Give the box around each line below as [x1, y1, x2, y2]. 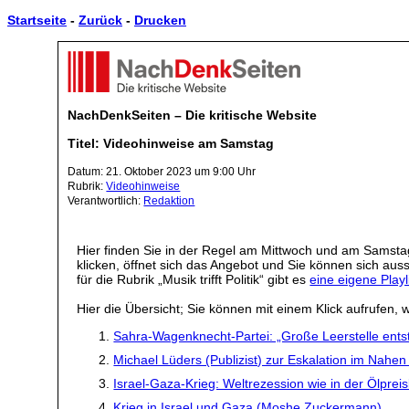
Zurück [79, 13, 122, 28]
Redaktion [143, 194, 195, 207]
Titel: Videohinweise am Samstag [68, 135, 275, 151]
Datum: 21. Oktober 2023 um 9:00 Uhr [68, 164, 257, 178]
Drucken [134, 13, 186, 28]
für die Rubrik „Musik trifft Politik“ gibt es [77, 271, 310, 287]
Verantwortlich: [68, 194, 144, 207]
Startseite [7, 13, 67, 28]
